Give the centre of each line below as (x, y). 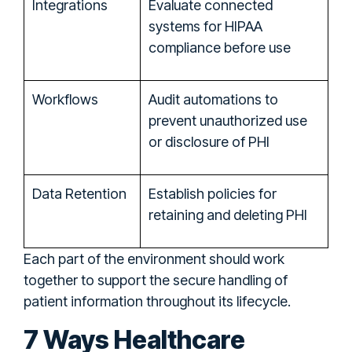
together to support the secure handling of (156, 280)
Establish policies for (213, 193)
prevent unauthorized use (228, 120)
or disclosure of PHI (209, 141)
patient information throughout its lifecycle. (157, 301)
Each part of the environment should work (154, 258)
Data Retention (79, 193)
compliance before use (220, 47)
